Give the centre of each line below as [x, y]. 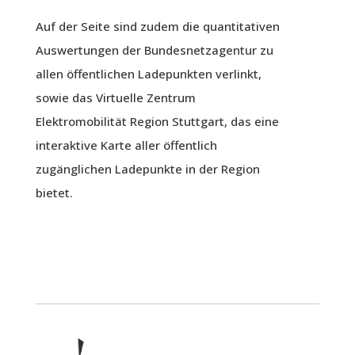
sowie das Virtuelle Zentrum [115, 97]
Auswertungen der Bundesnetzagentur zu [154, 50]
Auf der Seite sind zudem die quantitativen [157, 26]
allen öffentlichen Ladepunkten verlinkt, [148, 73]
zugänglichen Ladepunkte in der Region [147, 168]
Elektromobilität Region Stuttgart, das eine [157, 121]
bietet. [54, 192]
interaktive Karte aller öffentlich [126, 145]
